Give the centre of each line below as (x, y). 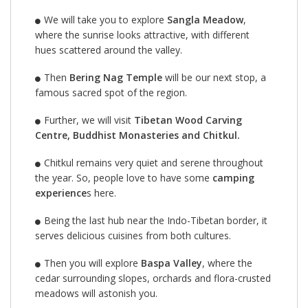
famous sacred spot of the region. (111, 92)
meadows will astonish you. (96, 293)
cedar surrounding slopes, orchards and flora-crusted (153, 278)
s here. (101, 192)
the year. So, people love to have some (124, 177)
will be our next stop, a (214, 77)
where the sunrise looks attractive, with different (142, 34)
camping (233, 177)
